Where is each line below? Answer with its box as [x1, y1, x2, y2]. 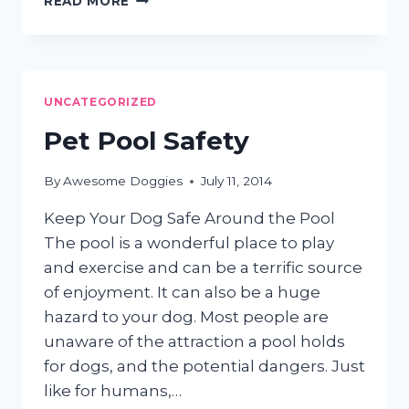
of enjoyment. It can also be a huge [44, 283, 320, 302]
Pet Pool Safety [44, 124, 249, 156]
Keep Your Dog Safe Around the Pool [44, 209, 335, 228]
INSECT [129, 26, 183, 42]
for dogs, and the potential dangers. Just [44, 357, 365, 376]
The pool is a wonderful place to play [44, 234, 334, 253]
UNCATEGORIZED [44, 94, 157, 109]
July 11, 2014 [201, 173, 273, 189]
